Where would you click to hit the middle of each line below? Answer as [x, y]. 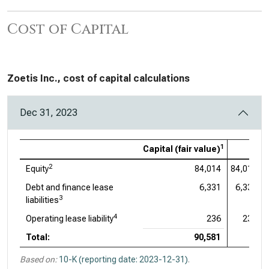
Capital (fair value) [182, 149]
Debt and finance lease [70, 187]
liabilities [42, 200]
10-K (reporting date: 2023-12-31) [123, 259]
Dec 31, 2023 [49, 113]
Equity [37, 169]
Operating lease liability [70, 219]
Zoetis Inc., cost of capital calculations [98, 78]
